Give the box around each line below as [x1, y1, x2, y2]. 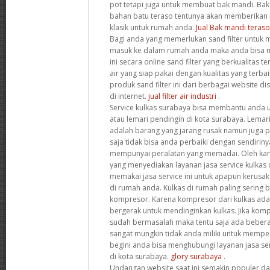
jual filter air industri [148, 90, 216, 101]
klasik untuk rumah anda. [110, 22, 196, 33]
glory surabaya [171, 251, 222, 262]
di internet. [110, 90, 148, 101]
